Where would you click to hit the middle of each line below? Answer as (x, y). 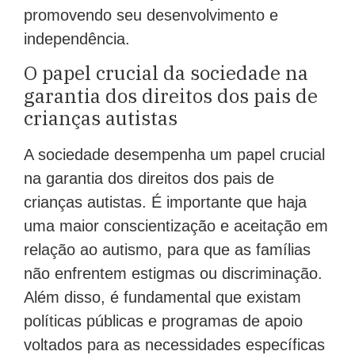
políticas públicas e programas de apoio (163, 321)
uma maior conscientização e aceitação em (176, 226)
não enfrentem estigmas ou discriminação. (173, 274)
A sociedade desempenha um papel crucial (174, 155)
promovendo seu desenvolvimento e (151, 15)
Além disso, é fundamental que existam (162, 298)
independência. (77, 38)
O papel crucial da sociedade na (166, 73)
